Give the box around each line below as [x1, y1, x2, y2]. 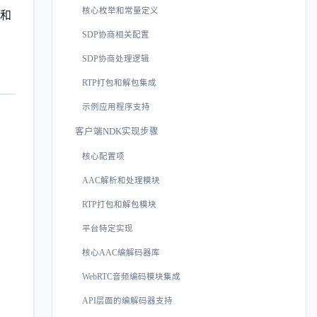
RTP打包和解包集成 [82, 78, 156, 87]
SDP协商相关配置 [82, 30, 149, 39]
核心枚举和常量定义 [82, 6, 158, 15]
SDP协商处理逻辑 [82, 54, 149, 63]
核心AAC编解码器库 [82, 248, 160, 257]
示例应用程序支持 [82, 102, 150, 111]
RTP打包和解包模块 [82, 200, 156, 209]
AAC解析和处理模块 [82, 175, 160, 185]
